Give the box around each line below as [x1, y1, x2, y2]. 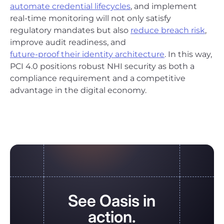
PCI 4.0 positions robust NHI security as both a [10, 61, 194, 71]
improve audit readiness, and [10, 37, 126, 47]
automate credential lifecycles [10, 1, 130, 11]
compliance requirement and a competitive [10, 73, 185, 83]
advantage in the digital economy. [10, 85, 146, 95]
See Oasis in [68, 190, 155, 210]
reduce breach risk [130, 25, 205, 35]
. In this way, [164, 49, 212, 59]
